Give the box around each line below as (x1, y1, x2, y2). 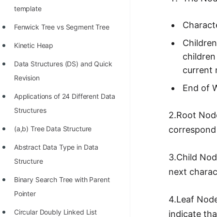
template (14, 4, 42, 13)
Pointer (14, 189, 36, 198)
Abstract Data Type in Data (14, 143, 99, 151)
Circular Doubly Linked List (14, 208, 97, 216)
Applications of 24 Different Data (14, 92, 116, 100)
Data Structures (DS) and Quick (14, 60, 112, 68)
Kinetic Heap (14, 41, 54, 49)
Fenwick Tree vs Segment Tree (14, 23, 109, 31)
